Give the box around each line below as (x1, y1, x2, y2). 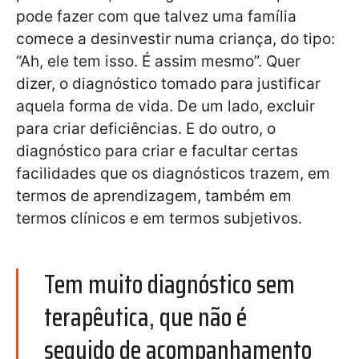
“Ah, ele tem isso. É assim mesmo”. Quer (16, 52, 301, 71)
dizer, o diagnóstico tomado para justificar (16, 75, 321, 94)
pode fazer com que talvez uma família (16, 7, 296, 26)
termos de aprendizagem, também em (16, 187, 292, 206)
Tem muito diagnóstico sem (44, 264, 295, 305)
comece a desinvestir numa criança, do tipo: (16, 30, 335, 49)
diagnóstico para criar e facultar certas (16, 142, 298, 161)
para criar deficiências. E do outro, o (16, 119, 276, 139)
